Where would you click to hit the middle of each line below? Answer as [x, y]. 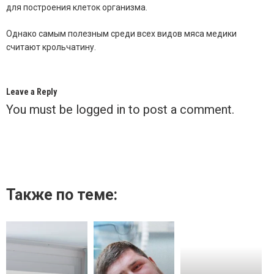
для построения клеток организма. [77, 8]
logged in [101, 110]
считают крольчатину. [51, 47]
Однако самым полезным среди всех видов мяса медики [121, 34]
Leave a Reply [31, 92]
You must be [41, 110]
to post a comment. [180, 110]
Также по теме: [62, 195]
